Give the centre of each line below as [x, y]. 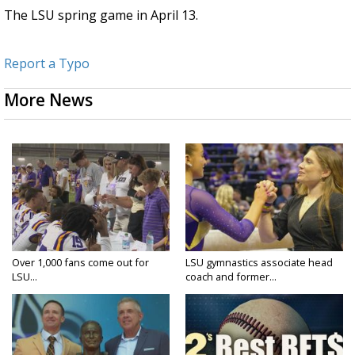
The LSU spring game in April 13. [101, 15]
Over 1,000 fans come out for [80, 262]
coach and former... [231, 276]
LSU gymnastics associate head [259, 262]
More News [48, 99]
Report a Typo [47, 63]
